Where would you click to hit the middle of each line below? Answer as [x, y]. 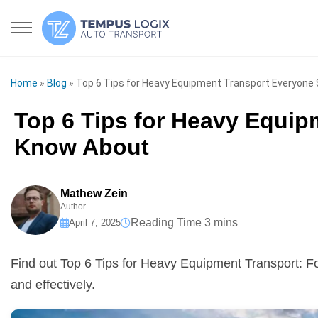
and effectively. [53, 285]
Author [73, 206]
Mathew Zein [94, 193]
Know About [82, 147]
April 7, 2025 [95, 222]
